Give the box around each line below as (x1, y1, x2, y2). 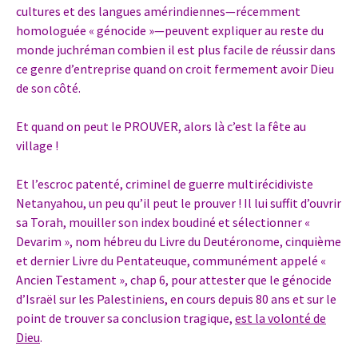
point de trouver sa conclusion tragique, (16, 310, 235, 327)
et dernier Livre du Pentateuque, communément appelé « (16, 253, 326, 269)
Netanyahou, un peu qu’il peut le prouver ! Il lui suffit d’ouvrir (16, 195, 341, 212)
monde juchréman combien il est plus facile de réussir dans (16, 42, 336, 58)
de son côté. (16, 80, 81, 97)
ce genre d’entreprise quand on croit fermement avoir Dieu (16, 61, 334, 78)
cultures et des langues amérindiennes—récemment (16, 3, 300, 20)
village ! (16, 137, 58, 154)
